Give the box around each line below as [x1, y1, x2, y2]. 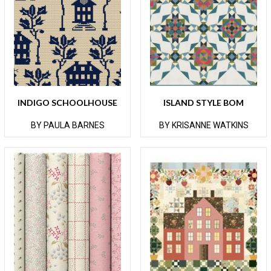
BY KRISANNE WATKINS [158, 120, 249, 131]
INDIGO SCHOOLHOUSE [18, 97, 117, 108]
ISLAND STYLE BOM [163, 97, 244, 108]
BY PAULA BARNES [30, 120, 105, 131]
